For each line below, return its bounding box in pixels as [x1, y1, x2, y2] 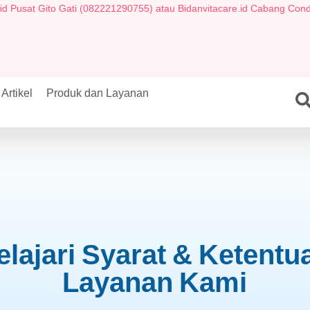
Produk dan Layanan [46, 87, 149, 99]
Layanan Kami [62, 266, 248, 298]
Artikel [1, 87, 33, 99]
